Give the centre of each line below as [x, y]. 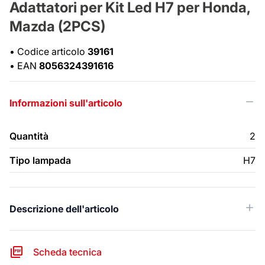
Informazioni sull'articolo [66, 103]
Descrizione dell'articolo [64, 209]
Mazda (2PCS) [57, 27]
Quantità [29, 136]
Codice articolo [52, 52]
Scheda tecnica [67, 252]
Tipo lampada [40, 161]
